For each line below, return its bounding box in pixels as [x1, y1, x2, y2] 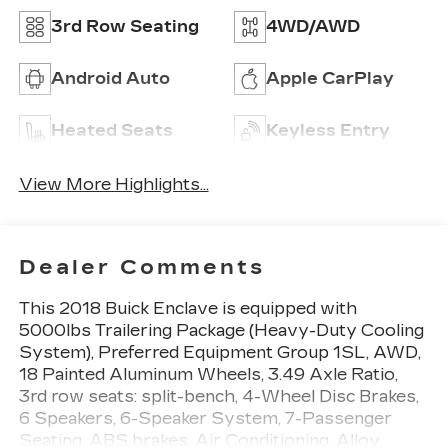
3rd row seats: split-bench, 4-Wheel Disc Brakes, [18, 386, 419, 406]
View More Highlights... [18, 175, 209, 195]
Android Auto [50, 68, 170, 88]
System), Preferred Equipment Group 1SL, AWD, [18, 342, 421, 362]
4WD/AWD [266, 16, 360, 36]
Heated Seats [50, 120, 173, 140]
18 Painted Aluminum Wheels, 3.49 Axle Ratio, [18, 364, 398, 384]
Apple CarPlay [266, 68, 394, 88]
